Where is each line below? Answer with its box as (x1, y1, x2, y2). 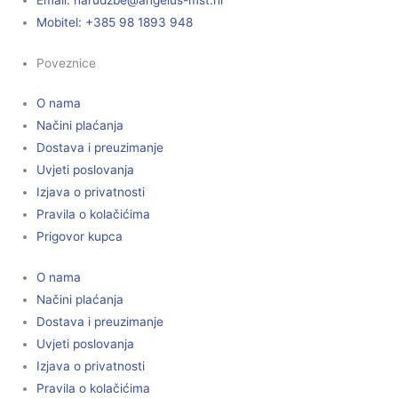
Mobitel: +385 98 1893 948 (36, 14, 194, 29)
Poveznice (36, 55, 97, 70)
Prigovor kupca (36, 229, 123, 244)
